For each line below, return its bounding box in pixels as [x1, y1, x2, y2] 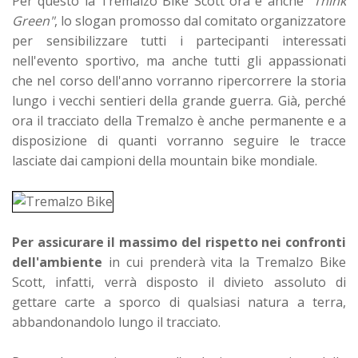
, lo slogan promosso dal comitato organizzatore [54, 11, 346, 30]
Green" [12, 11, 54, 30]
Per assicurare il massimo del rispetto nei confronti [12, 233, 346, 251]
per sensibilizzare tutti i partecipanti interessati [12, 31, 346, 50]
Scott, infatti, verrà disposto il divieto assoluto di [12, 272, 346, 291]
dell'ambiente [12, 253, 102, 271]
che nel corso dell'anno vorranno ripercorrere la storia [12, 71, 346, 89]
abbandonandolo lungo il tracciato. [12, 312, 221, 331]
